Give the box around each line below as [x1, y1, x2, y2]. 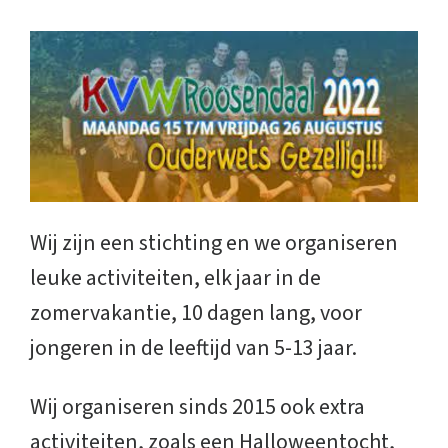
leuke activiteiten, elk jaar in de [30, 261, 321, 294]
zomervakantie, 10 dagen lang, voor [30, 296, 362, 329]
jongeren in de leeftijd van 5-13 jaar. [30, 331, 357, 364]
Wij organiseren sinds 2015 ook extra [30, 390, 365, 423]
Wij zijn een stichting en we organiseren [30, 226, 398, 259]
